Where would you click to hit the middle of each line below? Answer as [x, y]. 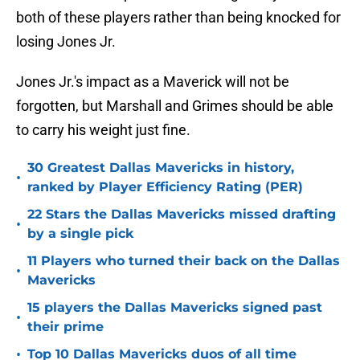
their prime [65, 327]
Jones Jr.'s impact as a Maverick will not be [153, 82]
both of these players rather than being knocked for [178, 18]
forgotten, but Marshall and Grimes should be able [175, 106]
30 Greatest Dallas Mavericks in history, [161, 168]
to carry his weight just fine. [103, 130]
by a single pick [80, 234]
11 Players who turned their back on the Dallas [184, 261]
